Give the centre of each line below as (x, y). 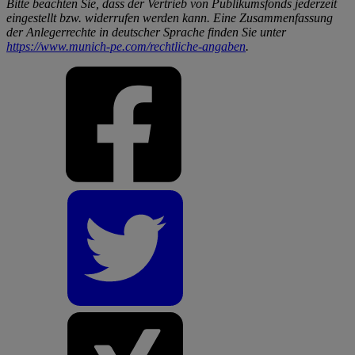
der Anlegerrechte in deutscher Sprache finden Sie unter (146, 32)
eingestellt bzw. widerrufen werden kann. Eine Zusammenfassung (170, 17)
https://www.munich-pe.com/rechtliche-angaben (126, 46)
